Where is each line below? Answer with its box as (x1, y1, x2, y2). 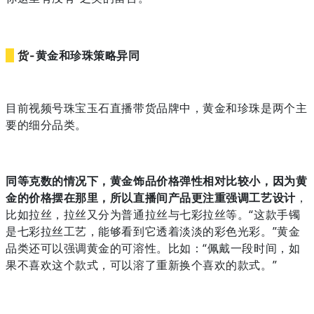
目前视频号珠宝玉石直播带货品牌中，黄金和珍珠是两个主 (6, 100, 308, 116)
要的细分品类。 (6, 116, 87, 132)
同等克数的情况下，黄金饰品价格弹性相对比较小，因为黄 (6, 172, 308, 189)
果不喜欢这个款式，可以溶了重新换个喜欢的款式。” (6, 257, 278, 273)
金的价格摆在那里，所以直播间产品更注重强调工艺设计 (6, 189, 296, 205)
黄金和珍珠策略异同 (35, 48, 140, 62)
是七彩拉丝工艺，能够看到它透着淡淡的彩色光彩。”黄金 (6, 223, 301, 239)
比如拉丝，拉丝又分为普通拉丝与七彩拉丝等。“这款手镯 (6, 206, 301, 222)
